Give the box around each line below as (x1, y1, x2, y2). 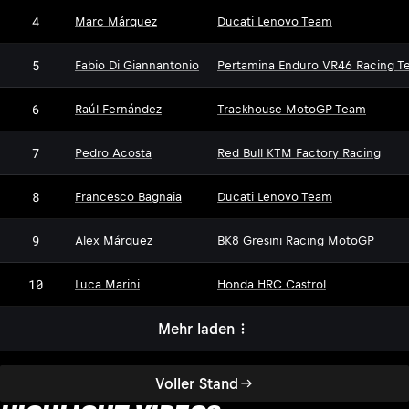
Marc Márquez (75, 15, 157, 29)
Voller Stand (154, 374, 238, 392)
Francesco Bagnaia (75, 190, 182, 204)
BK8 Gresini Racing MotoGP (217, 234, 374, 248)
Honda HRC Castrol (217, 278, 326, 292)
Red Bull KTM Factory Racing (217, 146, 381, 161)
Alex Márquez (75, 234, 152, 248)
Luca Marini (75, 278, 140, 292)
